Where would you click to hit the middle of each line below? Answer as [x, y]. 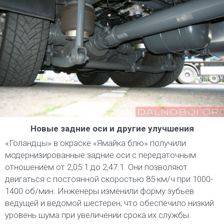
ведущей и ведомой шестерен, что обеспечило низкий [109, 203]
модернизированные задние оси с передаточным [100, 155]
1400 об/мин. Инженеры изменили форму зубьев [99, 191]
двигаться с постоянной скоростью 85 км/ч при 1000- [109, 179]
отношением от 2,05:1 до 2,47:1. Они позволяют [96, 167]
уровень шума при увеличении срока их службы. [98, 215]
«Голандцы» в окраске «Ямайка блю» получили [95, 143]
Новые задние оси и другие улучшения [112, 128]
